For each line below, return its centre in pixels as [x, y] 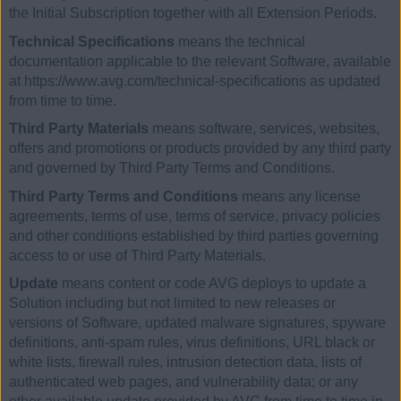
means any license [299, 196]
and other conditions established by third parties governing [194, 235]
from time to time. [63, 100]
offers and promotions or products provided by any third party [200, 149]
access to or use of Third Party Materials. [137, 255]
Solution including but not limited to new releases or [172, 303]
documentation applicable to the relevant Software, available [200, 61]
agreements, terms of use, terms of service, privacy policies [195, 216]
